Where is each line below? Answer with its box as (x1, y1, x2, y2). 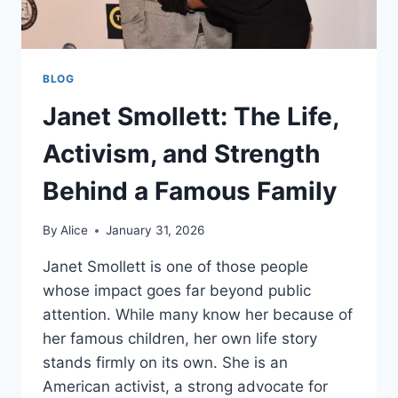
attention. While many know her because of (43, 306, 353, 324)
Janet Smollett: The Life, (43, 100, 338, 131)
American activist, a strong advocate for (43, 378, 328, 396)
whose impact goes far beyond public (43, 282, 311, 300)
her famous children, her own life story (43, 330, 317, 348)
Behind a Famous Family (43, 175, 337, 206)
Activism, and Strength (43, 138, 320, 169)
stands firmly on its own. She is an (43, 354, 288, 372)
